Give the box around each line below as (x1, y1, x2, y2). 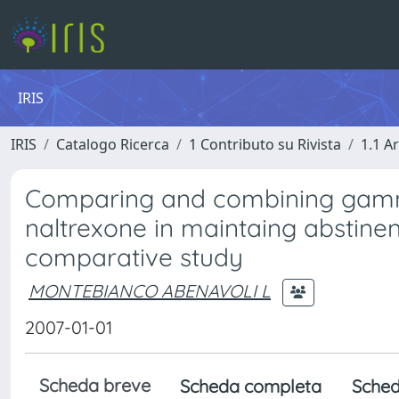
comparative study (25, 241, 243, 273)
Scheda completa (180, 375, 322, 397)
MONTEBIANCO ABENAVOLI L (28, 279, 271, 302)
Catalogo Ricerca (56, 134, 169, 154)
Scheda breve (39, 374, 151, 396)
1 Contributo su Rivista (189, 134, 341, 154)
